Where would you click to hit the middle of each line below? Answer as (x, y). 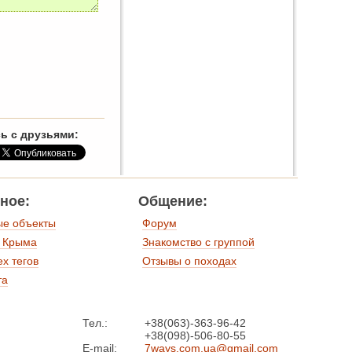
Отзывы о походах (189, 261)
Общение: (173, 202)
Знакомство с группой (198, 242)
